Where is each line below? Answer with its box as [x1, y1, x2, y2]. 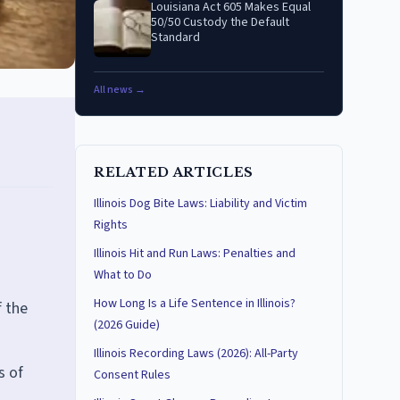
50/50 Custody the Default [151, 13, 289, 31]
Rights [94, 216, 128, 234]
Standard [151, 29, 200, 46]
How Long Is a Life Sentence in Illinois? [94, 295, 296, 312]
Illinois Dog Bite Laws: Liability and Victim [94, 195, 307, 212]
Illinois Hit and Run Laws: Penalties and [94, 245, 296, 262]
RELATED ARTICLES [94, 164, 254, 180]
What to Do [94, 266, 152, 284]
